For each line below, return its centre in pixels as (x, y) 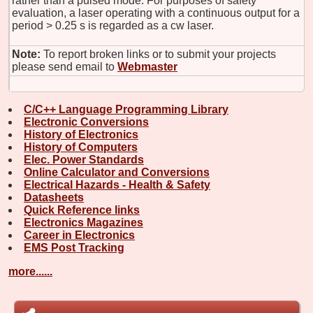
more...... (30, 271)
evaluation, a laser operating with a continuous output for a (156, 13)
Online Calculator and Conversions (117, 172)
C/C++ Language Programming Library (126, 109)
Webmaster (147, 66)
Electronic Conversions (86, 122)
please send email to (63, 66)
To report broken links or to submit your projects (160, 54)
